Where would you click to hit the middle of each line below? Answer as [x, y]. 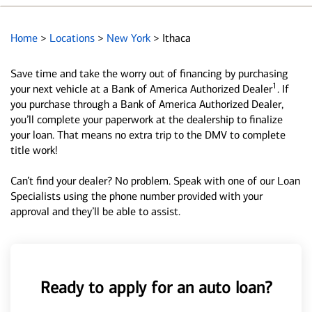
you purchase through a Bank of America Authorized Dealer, [147, 104]
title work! [34, 150]
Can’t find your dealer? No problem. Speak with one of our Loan [155, 181]
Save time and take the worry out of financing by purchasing [149, 73]
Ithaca [177, 38]
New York [130, 38]
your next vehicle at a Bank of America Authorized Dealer [141, 89]
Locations [73, 38]
